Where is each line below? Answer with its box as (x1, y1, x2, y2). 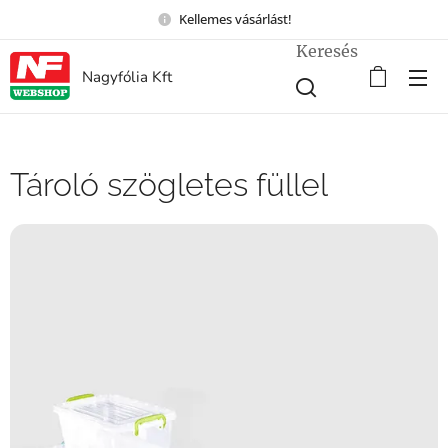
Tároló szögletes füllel (10, 166, 328, 203)
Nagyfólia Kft (82, 67, 172, 87)
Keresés (296, 41, 358, 61)
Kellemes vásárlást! (178, 9, 292, 28)
